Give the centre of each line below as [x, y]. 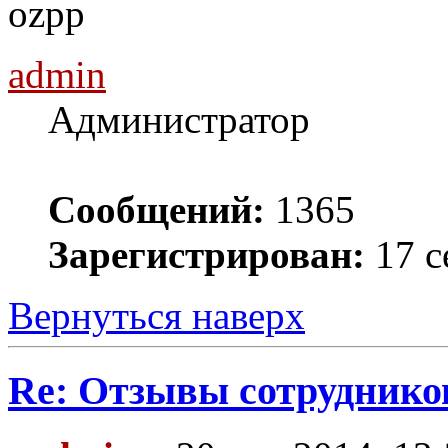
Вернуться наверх [156, 316]
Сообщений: [156, 210]
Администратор [179, 120]
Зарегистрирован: [206, 255]
